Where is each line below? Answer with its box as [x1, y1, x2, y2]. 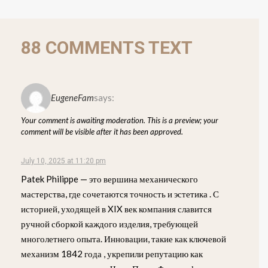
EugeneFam [51, 92, 94, 103]
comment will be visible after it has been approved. [21, 126, 183, 136]
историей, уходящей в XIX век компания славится [21, 203, 212, 214]
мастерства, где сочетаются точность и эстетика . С [21, 188, 219, 199]
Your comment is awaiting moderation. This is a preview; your [21, 115, 218, 125]
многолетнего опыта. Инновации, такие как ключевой [21, 233, 226, 244]
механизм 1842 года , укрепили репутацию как [21, 248, 203, 259]
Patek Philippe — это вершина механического [21, 173, 198, 184]
